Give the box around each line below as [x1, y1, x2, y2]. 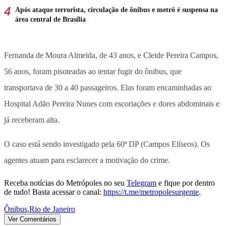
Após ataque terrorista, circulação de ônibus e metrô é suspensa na [15, 6, 218, 14]
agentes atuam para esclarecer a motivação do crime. [4, 155, 170, 164]
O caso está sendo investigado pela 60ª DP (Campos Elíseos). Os [4, 139, 210, 148]
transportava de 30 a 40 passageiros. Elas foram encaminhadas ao [4, 83, 211, 92]
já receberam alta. [4, 115, 60, 124]
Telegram [127, 178, 156, 187]
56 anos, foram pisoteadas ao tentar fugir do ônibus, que [4, 67, 182, 76]
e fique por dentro [156, 178, 215, 187]
